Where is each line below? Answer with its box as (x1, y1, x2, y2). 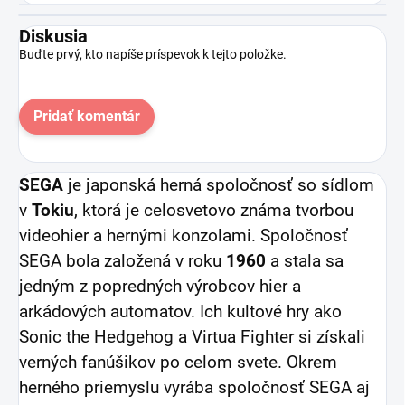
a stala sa (266, 250, 344, 271)
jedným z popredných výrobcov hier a (19, 276, 301, 297)
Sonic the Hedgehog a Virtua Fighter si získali (19, 326, 365, 347)
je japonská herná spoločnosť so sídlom (63, 174, 374, 195)
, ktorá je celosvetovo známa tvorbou (74, 200, 353, 221)
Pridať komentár (33, 107, 140, 125)
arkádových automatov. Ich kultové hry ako (19, 301, 342, 322)
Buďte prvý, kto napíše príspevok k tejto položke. (19, 46, 287, 61)
